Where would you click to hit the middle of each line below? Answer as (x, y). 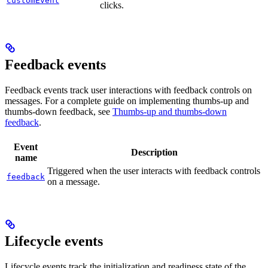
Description (154, 153)
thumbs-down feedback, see (59, 112)
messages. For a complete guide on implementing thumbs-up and (127, 101)
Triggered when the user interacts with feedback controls (154, 171)
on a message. (74, 182)
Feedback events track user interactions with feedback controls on (128, 90)
